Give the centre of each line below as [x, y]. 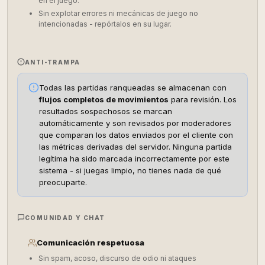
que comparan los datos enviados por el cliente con [136, 135]
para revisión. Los [203, 99]
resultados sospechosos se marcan [106, 111]
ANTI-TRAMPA [53, 62]
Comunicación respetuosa [91, 243]
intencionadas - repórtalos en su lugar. [105, 24]
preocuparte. [63, 182]
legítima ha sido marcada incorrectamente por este [134, 159]
